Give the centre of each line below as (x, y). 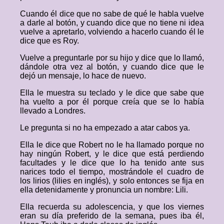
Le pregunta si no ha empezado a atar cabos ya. (105, 128)
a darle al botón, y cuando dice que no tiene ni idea (112, 23)
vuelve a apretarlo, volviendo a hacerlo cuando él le (112, 32)
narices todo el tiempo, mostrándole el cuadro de (112, 172)
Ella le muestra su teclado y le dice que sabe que (112, 93)
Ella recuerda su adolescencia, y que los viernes (112, 207)
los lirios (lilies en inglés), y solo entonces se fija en (112, 181)
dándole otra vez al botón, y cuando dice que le (112, 67)
